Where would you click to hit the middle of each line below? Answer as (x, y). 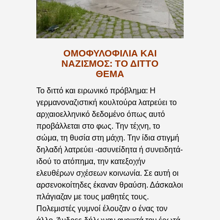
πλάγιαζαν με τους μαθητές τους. (93, 197)
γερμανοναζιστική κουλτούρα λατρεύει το (107, 103)
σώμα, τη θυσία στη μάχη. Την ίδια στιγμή (108, 138)
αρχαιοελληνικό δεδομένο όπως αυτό (101, 114)
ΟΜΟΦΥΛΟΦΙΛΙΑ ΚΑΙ (110, 53)
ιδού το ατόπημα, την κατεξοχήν (91, 162)
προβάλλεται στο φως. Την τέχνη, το (98, 126)
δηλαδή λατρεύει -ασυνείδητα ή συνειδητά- (110, 150)
